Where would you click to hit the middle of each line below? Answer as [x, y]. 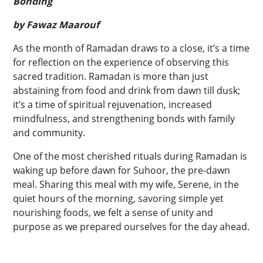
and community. [49, 132]
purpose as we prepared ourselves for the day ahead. [131, 226]
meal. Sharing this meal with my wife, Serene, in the [126, 184]
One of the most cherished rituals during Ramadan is [130, 156]
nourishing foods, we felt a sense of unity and [113, 212]
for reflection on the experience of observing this [121, 62]
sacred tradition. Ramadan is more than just [111, 76]
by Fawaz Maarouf [56, 24]
